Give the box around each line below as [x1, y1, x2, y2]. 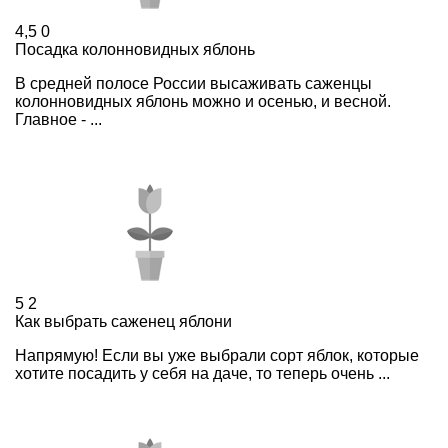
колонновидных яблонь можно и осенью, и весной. [15, 92, 391, 110]
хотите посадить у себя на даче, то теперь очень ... [15, 364, 390, 382]
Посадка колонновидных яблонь [15, 40, 255, 58]
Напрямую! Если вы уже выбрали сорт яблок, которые [15, 346, 419, 364]
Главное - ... [15, 110, 102, 128]
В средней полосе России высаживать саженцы [15, 74, 372, 92]
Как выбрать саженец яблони [15, 312, 232, 330]
